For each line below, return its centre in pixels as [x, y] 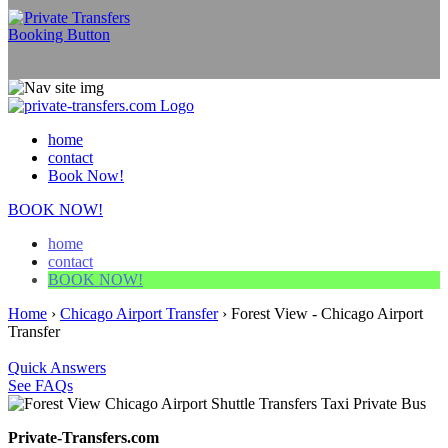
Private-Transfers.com [83, 437]
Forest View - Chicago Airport [327, 313]
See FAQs [40, 385]
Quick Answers [57, 367]
